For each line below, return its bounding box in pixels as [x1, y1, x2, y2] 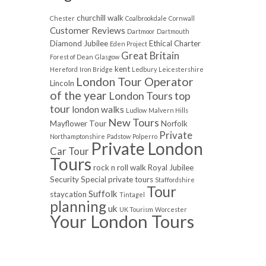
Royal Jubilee [147, 163, 194, 173]
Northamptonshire [49, 132, 105, 141]
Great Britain [121, 49, 179, 62]
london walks [71, 104, 124, 115]
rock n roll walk [93, 163, 146, 173]
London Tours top [108, 89, 191, 103]
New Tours [107, 116, 159, 129]
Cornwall [168, 14, 195, 23]
